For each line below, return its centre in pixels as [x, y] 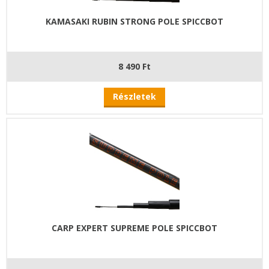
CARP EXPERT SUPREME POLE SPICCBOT [134, 228]
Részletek [134, 97]
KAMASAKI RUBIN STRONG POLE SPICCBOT [134, 22]
